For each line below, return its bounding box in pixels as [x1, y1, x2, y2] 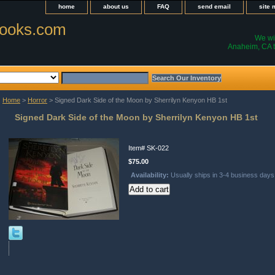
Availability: [131, 171, 171, 179]
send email [198, 3, 231, 10]
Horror [28, 96, 47, 104]
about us [103, 3, 129, 10]
